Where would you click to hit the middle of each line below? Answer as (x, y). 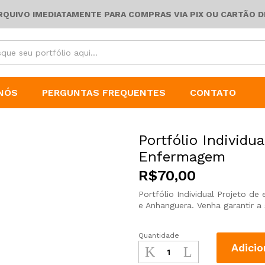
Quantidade (159, 235)
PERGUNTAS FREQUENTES (104, 93)
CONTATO (213, 93)
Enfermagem (182, 157)
